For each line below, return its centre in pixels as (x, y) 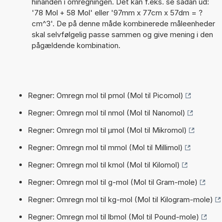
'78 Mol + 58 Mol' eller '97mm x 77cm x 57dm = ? (117, 12)
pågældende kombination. (76, 45)
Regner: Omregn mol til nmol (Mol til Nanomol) (107, 112)
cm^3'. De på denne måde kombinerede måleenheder (123, 23)
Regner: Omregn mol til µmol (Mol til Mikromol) (107, 130)
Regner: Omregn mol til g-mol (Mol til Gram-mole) (113, 182)
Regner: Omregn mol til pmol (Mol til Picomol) (106, 95)
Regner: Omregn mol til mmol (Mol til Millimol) (105, 147)
